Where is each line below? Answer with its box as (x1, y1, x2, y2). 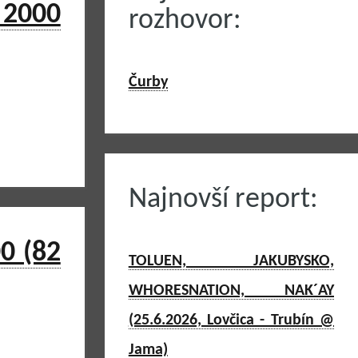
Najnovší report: (128, 185, 318, 214)
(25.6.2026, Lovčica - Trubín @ (128, 312, 334, 328)
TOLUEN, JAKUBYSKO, (128, 253, 334, 269)
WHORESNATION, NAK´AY (128, 283, 334, 299)
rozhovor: (128, 6, 241, 35)
